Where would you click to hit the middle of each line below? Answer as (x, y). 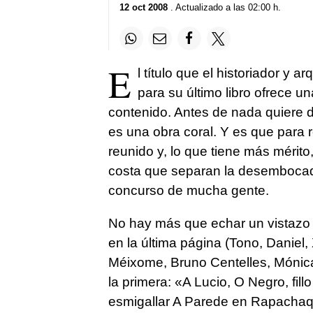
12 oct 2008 (143, 7)
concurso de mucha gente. (188, 191)
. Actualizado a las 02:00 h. (224, 7)
